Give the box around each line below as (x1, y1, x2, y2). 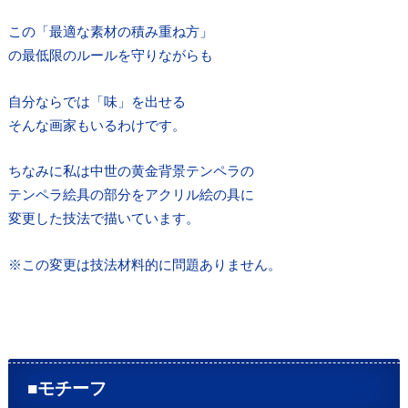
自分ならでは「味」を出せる (7, 92, 186, 109)
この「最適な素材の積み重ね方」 (7, 23, 213, 40)
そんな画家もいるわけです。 (7, 116, 186, 133)
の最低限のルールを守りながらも (7, 46, 213, 64)
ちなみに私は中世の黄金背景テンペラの (7, 162, 254, 179)
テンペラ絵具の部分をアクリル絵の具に (7, 186, 254, 203)
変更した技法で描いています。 (7, 209, 199, 227)
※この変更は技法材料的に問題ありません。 (7, 255, 281, 272)
